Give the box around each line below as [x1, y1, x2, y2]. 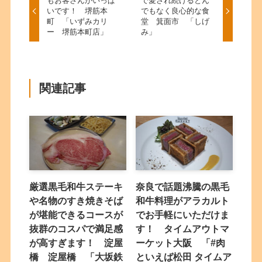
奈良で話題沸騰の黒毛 [136, 181, 230, 192]
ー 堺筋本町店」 [47, 27, 108, 37]
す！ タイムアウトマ [136, 223, 230, 234]
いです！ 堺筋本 [47, 6, 108, 16]
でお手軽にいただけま [136, 209, 230, 220]
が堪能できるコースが [29, 209, 123, 220]
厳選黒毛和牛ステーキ [29, 181, 123, 192]
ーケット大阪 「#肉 [136, 237, 226, 248]
